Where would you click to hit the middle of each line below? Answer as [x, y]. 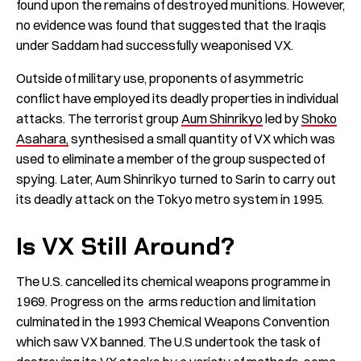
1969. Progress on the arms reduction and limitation [166, 301]
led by [282, 118]
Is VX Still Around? [125, 247]
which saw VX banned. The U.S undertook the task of [168, 341]
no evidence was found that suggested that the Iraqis [171, 25]
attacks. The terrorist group [99, 118]
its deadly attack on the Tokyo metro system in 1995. [170, 199]
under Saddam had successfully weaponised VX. [155, 46]
